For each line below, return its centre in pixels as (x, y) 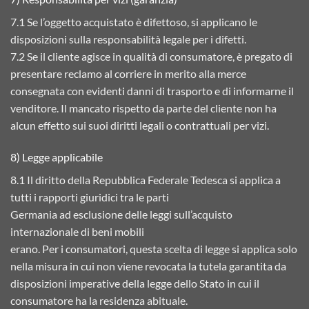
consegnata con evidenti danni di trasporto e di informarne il (152, 90)
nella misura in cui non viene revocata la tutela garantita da (148, 266)
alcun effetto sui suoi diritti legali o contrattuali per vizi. (140, 125)
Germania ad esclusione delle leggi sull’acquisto (121, 214)
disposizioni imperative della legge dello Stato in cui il (135, 283)
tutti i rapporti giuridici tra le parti (90, 197)
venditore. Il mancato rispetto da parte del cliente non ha (143, 108)
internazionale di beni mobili (77, 231)
